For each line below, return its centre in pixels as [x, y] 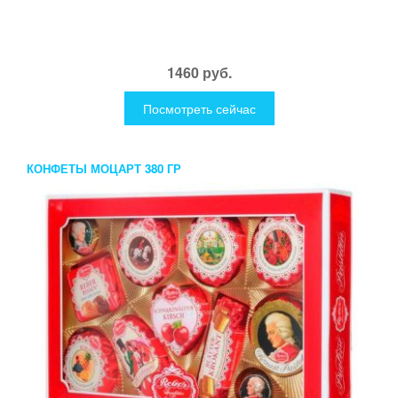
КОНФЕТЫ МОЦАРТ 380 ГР [104, 169]
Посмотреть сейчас [199, 109]
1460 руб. [199, 73]
